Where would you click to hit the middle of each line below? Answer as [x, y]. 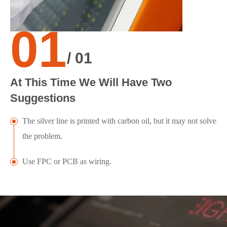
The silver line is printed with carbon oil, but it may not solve [119, 121]
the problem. [42, 136]
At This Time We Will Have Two [91, 82]
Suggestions [43, 98]
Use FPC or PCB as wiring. [67, 161]
